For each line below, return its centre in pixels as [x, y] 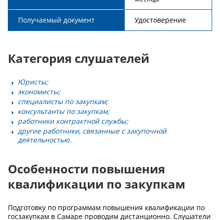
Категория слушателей [79, 58]
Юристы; [33, 82]
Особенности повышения [86, 168]
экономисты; [39, 91]
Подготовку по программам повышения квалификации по [106, 207]
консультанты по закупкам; [64, 111]
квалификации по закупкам [96, 184]
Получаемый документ [56, 20]
